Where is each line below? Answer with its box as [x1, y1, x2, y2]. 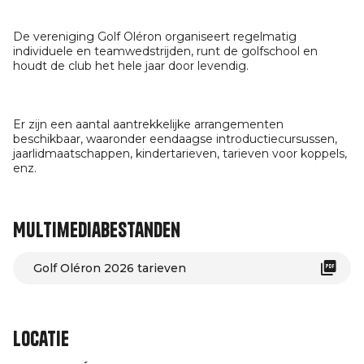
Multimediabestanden [13, 217, 180, 243]
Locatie [13, 326, 69, 352]
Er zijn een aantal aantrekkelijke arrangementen [13, 117, 284, 132]
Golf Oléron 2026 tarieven [33, 261, 186, 275]
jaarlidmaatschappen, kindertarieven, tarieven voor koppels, [13, 146, 347, 161]
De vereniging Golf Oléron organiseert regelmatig [13, 29, 297, 44]
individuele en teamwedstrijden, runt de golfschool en [13, 44, 318, 58]
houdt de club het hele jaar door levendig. [13, 58, 249, 73]
